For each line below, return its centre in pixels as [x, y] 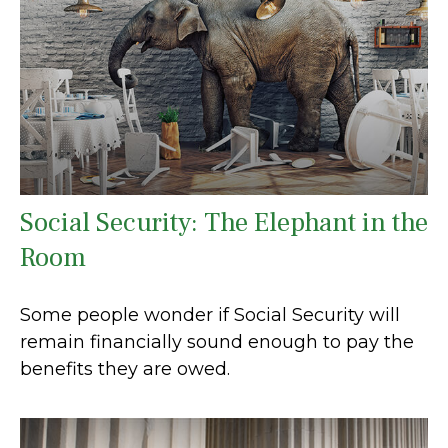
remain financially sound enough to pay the [217, 342]
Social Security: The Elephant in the [224, 223]
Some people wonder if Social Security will [210, 315]
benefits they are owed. [125, 369]
